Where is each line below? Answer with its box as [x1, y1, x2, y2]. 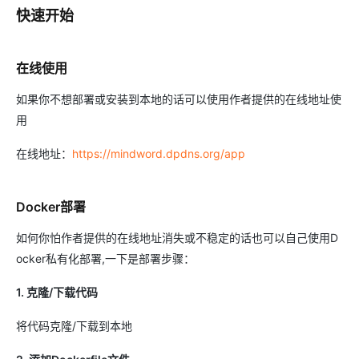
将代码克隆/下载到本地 [16, 319, 132, 333]
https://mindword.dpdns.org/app [72, 147, 245, 161]
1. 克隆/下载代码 [16, 285, 98, 300]
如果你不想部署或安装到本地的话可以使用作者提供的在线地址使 [16, 92, 341, 107]
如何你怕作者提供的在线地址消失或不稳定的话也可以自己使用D [16, 231, 338, 245]
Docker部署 [16, 199, 86, 216]
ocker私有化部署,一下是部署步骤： [16, 252, 195, 266]
